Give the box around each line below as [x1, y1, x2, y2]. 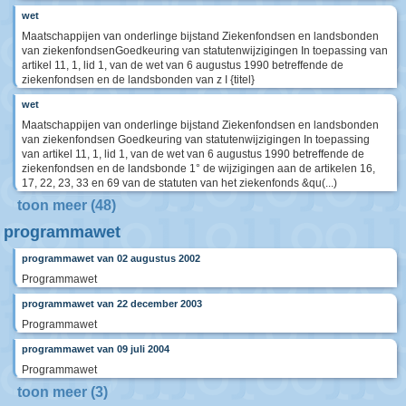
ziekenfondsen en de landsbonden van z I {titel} [22, 73, 255, 87]
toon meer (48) [17, 198, 116, 214]
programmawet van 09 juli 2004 [22, 343, 169, 355]
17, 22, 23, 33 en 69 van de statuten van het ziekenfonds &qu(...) [22, 177, 337, 190]
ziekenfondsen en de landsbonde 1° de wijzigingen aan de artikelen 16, [22, 162, 375, 176]
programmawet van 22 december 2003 [22, 298, 202, 310]
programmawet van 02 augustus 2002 [22, 253, 200, 265]
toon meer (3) [17, 384, 108, 401]
